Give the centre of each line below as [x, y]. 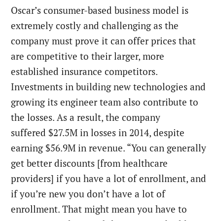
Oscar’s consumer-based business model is [100, 10]
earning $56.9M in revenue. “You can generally [109, 148]
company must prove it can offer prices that [104, 41]
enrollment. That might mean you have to [99, 209]
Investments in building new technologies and [109, 87]
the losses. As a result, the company [86, 117]
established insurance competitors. [84, 71]
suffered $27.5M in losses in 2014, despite [98, 132]
